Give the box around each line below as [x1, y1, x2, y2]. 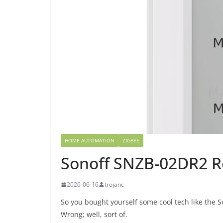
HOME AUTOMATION [65, 137, 114, 144]
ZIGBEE [122, 137, 139, 144]
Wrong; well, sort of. [61, 210, 127, 219]
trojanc [105, 180, 124, 189]
